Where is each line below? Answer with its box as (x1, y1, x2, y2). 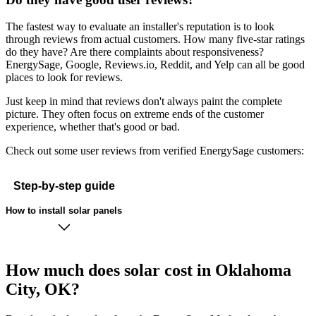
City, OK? (6, 280, 80, 299)
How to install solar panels (6, 205, 122, 216)
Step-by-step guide (13, 179, 115, 192)
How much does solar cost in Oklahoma (6, 261, 291, 280)
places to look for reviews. (6, 71, 123, 84)
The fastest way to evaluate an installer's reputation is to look (6, 20, 274, 33)
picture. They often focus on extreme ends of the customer (6, 108, 264, 121)
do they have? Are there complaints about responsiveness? (6, 46, 264, 59)
